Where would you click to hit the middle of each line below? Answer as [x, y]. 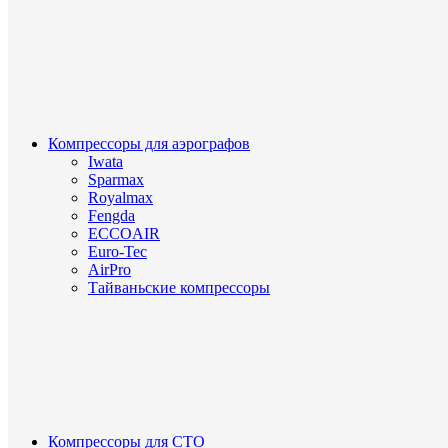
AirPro [109, 269]
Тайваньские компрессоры [179, 287]
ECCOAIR [124, 233]
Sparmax [116, 179]
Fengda [111, 215]
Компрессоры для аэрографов [149, 143]
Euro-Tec [117, 251]
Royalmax [120, 197]
